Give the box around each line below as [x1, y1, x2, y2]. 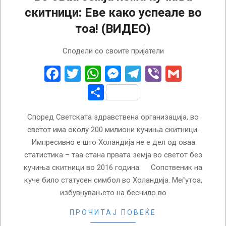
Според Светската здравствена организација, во [27, 112, 199, 122]
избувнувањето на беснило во [60, 188, 166, 197]
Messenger [121, 64, 199, 83]
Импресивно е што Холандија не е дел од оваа [31, 137, 195, 147]
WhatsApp [101, 64, 174, 83]
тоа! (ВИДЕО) [75, 21, 151, 36]
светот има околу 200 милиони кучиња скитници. [27, 125, 199, 134]
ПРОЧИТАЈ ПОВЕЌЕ [70, 208, 156, 216]
